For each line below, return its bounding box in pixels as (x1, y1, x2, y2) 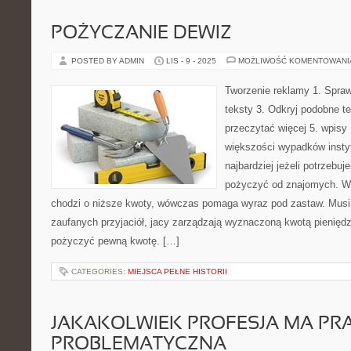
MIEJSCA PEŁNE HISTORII (128, 267, 227, 276)
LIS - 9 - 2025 (166, 56, 216, 65)
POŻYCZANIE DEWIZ (51, 25, 232, 42)
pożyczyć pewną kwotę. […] (51, 235, 179, 247)
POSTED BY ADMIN (71, 56, 147, 65)
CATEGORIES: (71, 267, 128, 276)
